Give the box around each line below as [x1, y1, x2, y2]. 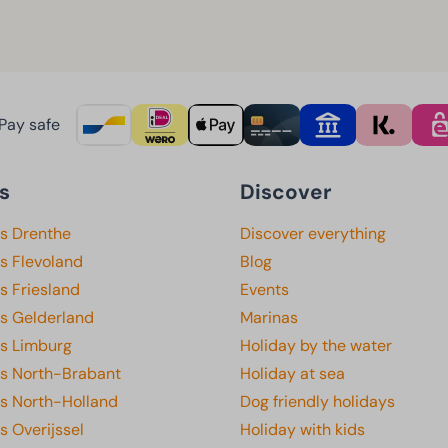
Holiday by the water [240, 335, 392, 357]
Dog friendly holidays [240, 391, 395, 413]
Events [240, 279, 289, 301]
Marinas [240, 307, 298, 329]
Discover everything [240, 223, 386, 245]
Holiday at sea [240, 363, 345, 385]
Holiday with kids [240, 419, 365, 441]
